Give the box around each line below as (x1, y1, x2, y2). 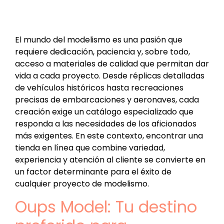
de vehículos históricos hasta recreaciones (15, 82, 183, 94)
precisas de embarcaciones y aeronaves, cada (15, 94, 199, 106)
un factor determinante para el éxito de (15, 166, 171, 178)
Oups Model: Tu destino (15, 195, 197, 218)
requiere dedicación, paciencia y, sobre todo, (15, 46, 190, 58)
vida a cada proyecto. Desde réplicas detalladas (15, 70, 204, 82)
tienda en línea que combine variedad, (15, 142, 165, 154)
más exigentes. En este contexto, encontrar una (15, 130, 203, 142)
